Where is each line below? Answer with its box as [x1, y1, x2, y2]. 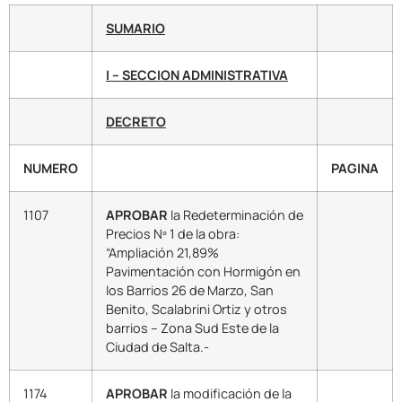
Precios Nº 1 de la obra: [106, 225, 240, 243]
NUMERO [23, 160, 78, 178]
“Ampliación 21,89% [106, 244, 219, 262]
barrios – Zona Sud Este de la [106, 319, 279, 337]
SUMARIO [106, 20, 165, 38]
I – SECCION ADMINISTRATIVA [106, 66, 288, 84]
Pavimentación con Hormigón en [106, 263, 301, 281]
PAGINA [331, 160, 379, 178]
